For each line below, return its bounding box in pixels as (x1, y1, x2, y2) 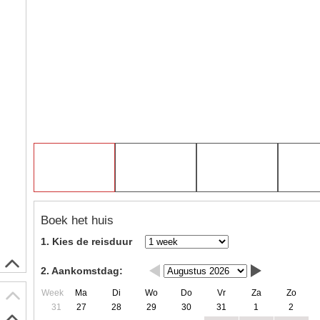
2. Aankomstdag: (40, 265, 123, 277)
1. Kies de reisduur (40, 235, 132, 247)
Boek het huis (40, 214, 114, 227)
